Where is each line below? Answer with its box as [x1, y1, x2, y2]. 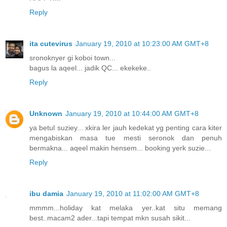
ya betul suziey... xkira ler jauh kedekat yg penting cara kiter [29, 123, 222, 132]
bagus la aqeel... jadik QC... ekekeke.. [29, 63, 151, 72]
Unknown [29, 109, 62, 118]
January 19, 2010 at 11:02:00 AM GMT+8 [66, 189, 199, 198]
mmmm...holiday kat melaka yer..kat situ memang [29, 203, 222, 212]
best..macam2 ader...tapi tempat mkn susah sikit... [29, 213, 191, 222]
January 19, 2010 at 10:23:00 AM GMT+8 [75, 39, 209, 48]
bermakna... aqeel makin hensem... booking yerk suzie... [29, 143, 211, 152]
